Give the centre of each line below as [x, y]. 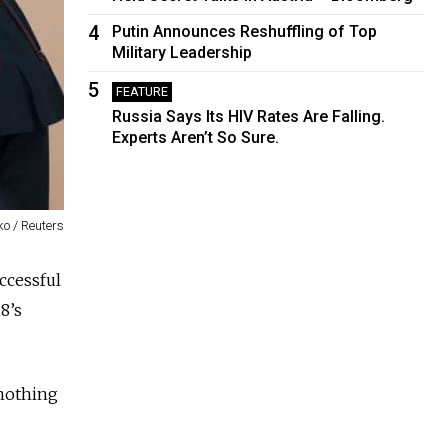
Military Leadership [182, 52]
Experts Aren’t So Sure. [196, 137]
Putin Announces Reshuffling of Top [245, 31]
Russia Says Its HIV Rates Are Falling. [249, 116]
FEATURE [142, 91]
